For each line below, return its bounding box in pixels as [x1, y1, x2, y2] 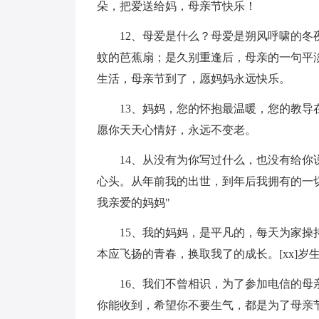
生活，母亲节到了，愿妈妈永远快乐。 [97, 73, 291, 85]
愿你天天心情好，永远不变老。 [97, 124, 256, 136]
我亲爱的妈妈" [97, 197, 170, 209]
